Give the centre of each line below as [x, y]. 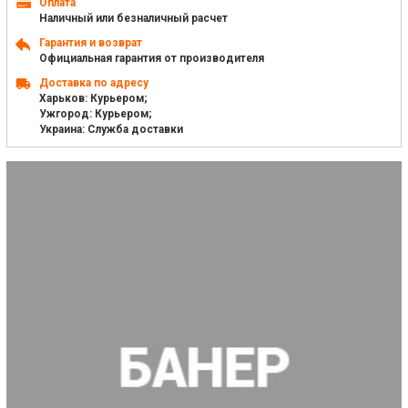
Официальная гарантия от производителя [152, 58]
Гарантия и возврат [91, 43]
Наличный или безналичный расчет [133, 18]
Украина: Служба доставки [111, 129]
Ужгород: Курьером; [96, 114]
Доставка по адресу [94, 83]
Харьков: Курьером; [93, 98]
